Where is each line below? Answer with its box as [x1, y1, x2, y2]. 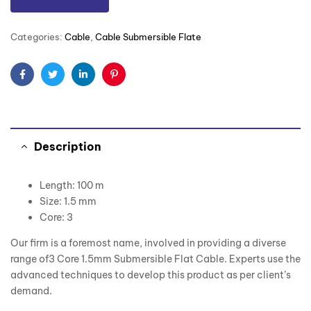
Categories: [10, 31, 65, 43]
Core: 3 [40, 211, 73, 224]
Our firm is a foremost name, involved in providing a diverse [10, 237, 286, 250]
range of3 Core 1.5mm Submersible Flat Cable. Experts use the [10, 253, 301, 266]
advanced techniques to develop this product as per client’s [10, 269, 291, 282]
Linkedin [82, 78, 122, 92]
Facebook [21, 78, 69, 92]
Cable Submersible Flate [95, 31, 201, 43]
